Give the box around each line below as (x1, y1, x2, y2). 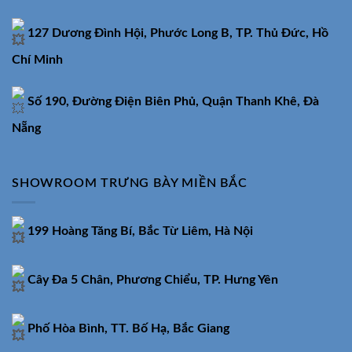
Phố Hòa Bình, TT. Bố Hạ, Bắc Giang (24, 321, 229, 335)
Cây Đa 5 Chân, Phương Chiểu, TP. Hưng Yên (24, 273, 278, 287)
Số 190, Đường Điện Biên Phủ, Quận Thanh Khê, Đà (27, 95, 319, 108)
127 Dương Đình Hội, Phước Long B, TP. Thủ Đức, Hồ (24, 27, 328, 40)
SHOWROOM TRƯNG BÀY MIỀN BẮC (12, 176, 247, 189)
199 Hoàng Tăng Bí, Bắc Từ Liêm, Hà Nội (24, 225, 253, 238)
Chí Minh (12, 53, 63, 67)
